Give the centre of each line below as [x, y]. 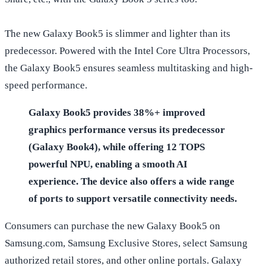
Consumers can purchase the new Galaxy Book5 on [113, 226]
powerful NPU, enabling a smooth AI [108, 164]
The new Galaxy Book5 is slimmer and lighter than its [118, 33]
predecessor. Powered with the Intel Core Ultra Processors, [127, 50]
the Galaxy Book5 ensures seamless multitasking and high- [129, 68]
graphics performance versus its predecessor [127, 129]
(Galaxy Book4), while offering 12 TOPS [117, 147]
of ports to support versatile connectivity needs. [133, 198]
